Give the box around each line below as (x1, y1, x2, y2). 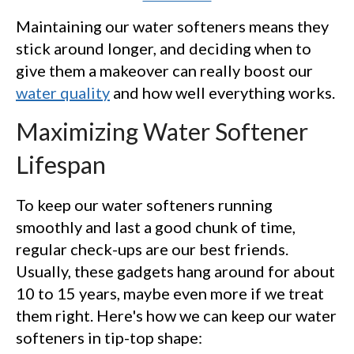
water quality (16, 82, 110, 102)
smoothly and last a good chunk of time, (16, 217, 296, 236)
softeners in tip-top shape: (16, 327, 202, 347)
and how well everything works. (110, 82, 335, 102)
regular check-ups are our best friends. (16, 239, 288, 258)
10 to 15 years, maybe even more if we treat (16, 283, 324, 303)
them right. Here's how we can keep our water (16, 305, 337, 325)
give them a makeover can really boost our (16, 60, 313, 80)
